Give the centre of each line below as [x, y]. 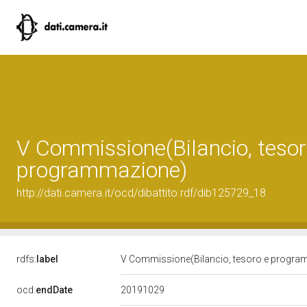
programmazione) [102, 170]
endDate [54, 290]
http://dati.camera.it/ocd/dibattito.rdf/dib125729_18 [141, 193]
